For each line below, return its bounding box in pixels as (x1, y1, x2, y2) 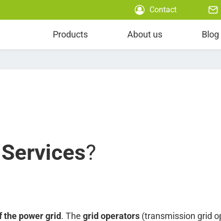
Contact (149, 5, 177, 14)
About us (127, 29, 162, 39)
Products (53, 29, 88, 39)
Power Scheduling (12, 14, 75, 24)
